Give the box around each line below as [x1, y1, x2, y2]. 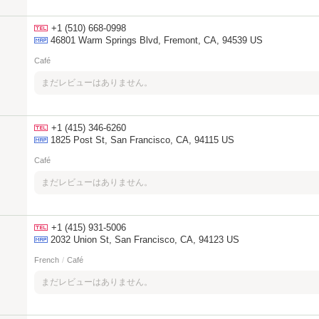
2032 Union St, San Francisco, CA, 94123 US [51, 234, 239, 245]
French [34, 256, 59, 264]
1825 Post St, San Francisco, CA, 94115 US [51, 135, 234, 145]
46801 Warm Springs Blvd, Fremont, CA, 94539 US [51, 35, 263, 46]
